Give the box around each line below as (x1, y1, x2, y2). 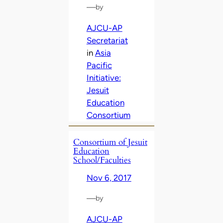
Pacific (86, 60, 112, 70)
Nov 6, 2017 (86, 172, 131, 183)
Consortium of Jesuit (73, 136, 147, 148)
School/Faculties (73, 154, 131, 166)
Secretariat (86, 35, 128, 45)
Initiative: (86, 72, 121, 83)
